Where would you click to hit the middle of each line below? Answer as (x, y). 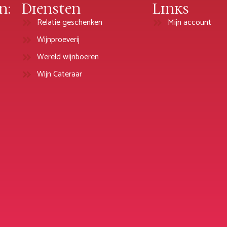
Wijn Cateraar (60, 74)
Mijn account (190, 23)
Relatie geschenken (70, 23)
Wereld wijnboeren (68, 57)
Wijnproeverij (59, 40)
